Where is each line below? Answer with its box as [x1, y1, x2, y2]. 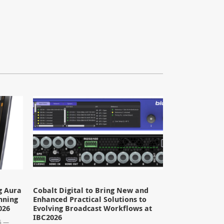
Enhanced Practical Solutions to [33, 193, 147, 204]
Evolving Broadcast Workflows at [33, 202, 152, 213]
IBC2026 [33, 211, 62, 222]
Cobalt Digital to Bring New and [33, 184, 149, 195]
